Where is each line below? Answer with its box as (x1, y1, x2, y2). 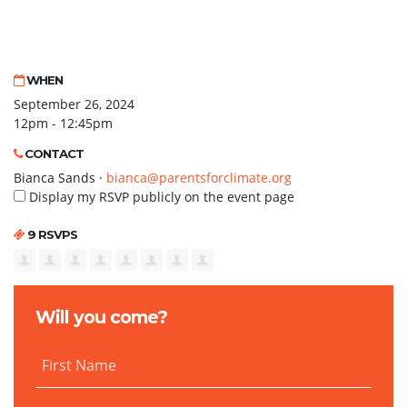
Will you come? (35, 305, 167, 328)
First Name (42, 354, 116, 375)
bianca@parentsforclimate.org (106, 168, 292, 186)
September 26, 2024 (14, 94, 134, 113)
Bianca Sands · (14, 168, 106, 186)
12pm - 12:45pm (14, 114, 113, 132)
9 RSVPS (25, 226, 77, 242)
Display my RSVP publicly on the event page (25, 187, 294, 205)
